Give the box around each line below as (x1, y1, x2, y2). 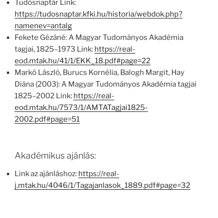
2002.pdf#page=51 (15, 115, 80, 124)
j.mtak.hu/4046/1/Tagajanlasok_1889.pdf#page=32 (15, 181, 190, 190)
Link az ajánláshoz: (15, 169, 78, 179)
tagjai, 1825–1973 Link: (15, 45, 94, 54)
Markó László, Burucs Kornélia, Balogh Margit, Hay (15, 68, 184, 77)
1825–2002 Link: (15, 91, 73, 101)
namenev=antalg (15, 21, 72, 31)
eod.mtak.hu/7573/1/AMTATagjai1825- (15, 103, 148, 112)
